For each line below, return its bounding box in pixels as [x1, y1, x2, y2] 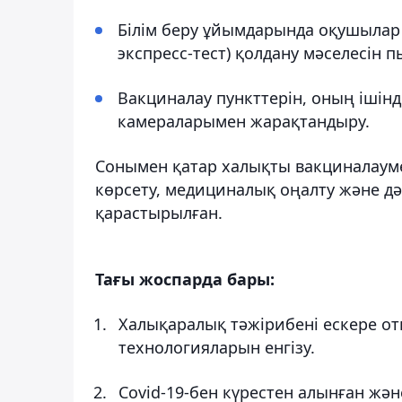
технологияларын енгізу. [118, 336, 315, 358]
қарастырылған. [95, 201, 223, 223]
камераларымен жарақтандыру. [118, 109, 370, 132]
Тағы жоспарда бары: [95, 267, 275, 290]
